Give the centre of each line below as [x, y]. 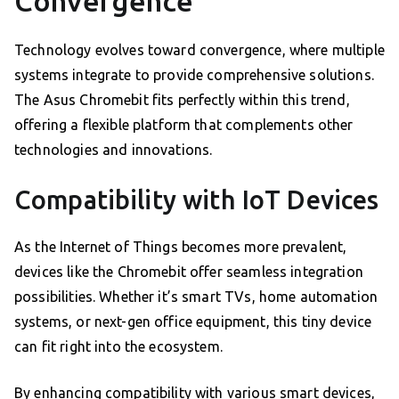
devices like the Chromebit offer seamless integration [189, 272]
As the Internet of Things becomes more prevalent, [181, 247]
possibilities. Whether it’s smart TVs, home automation [196, 297]
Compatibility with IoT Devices [197, 200]
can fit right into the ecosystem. [118, 347]
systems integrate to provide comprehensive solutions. [194, 75]
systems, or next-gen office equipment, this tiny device [193, 322]
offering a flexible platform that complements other [184, 125]
